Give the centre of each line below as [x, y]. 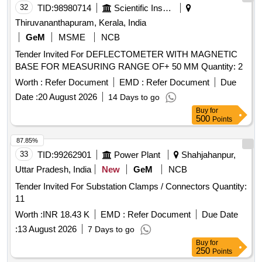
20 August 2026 [68, 97]
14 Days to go [134, 97]
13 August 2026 [47, 229]
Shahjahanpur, [207, 155]
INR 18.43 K [66, 215]
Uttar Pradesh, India [53, 170]
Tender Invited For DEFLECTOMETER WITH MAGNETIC [126, 54]
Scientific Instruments [167, 8]
